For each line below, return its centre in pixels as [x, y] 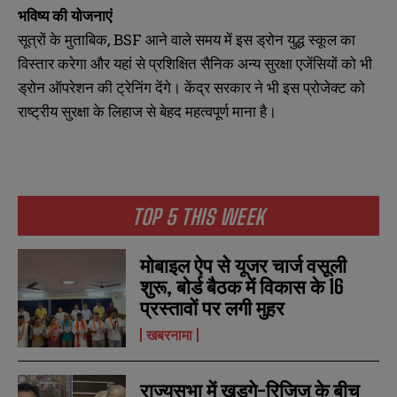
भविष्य [33, 16]
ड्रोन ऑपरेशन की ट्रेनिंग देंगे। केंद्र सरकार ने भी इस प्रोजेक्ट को [191, 88]
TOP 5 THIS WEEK [198, 217]
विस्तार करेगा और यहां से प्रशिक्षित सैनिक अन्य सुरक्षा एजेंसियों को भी [195, 64]
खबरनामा [170, 334]
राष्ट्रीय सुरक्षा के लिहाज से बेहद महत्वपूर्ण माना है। [147, 112]
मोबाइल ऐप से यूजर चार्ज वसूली [244, 265]
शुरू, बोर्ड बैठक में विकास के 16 [242, 286]
